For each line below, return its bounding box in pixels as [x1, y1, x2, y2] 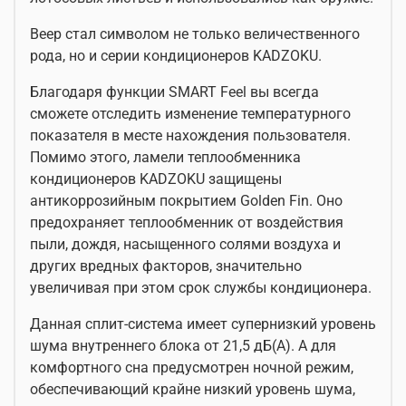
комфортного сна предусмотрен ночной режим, [30, 359, 353, 377]
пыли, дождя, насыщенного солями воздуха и [30, 236, 341, 254]
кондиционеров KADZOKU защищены [30, 170, 282, 188]
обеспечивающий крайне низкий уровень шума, [30, 381, 355, 399]
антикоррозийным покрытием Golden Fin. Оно [30, 192, 343, 210]
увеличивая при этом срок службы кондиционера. [30, 279, 372, 297]
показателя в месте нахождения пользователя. [30, 127, 351, 145]
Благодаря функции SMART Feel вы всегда [30, 83, 319, 101]
